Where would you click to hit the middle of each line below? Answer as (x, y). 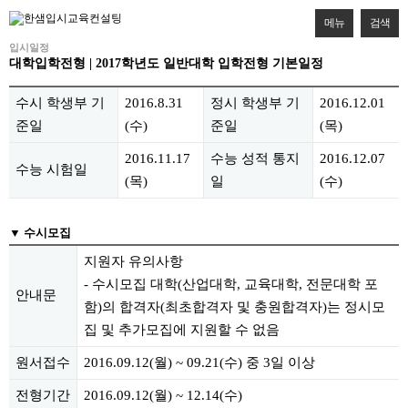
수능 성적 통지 (255, 158)
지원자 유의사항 (135, 261)
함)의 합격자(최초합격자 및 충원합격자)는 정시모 (235, 307)
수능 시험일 (51, 169)
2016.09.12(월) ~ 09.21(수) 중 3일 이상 (199, 362)
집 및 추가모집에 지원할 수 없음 (184, 330)
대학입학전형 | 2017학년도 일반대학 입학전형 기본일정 (166, 63)
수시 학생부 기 (60, 103)
